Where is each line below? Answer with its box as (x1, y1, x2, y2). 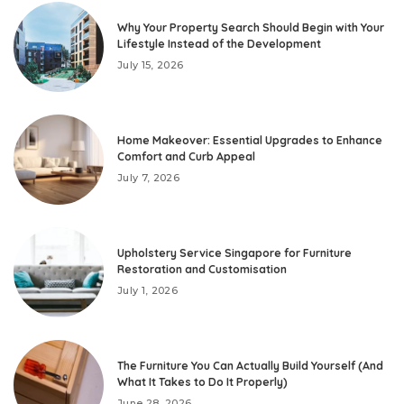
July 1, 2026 (117, 284, 179, 298)
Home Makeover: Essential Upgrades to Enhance (117, 133, 382, 148)
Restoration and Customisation (117, 262, 287, 277)
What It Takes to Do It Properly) (117, 375, 288, 390)
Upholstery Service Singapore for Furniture (117, 246, 352, 261)
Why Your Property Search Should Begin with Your (117, 21, 384, 35)
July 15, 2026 (117, 59, 184, 72)
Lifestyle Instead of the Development (117, 37, 321, 51)
